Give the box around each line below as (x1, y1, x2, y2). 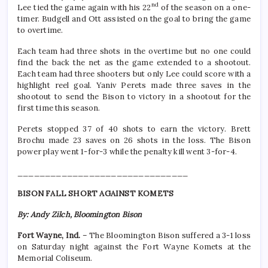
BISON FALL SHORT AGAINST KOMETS (17, 188, 174, 199)
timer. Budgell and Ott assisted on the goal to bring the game (17, 14, 251, 25)
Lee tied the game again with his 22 (17, 2, 151, 13)
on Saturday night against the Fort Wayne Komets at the (17, 242, 251, 252)
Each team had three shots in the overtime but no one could (17, 46, 251, 57)
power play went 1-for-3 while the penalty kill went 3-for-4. (17, 147, 237, 157)
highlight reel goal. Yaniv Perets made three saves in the (17, 80, 251, 91)
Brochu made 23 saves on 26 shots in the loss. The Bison (17, 135, 251, 146)
